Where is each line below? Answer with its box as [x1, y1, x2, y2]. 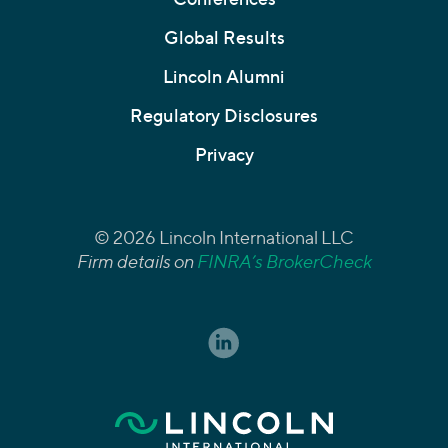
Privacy [194, 144, 254, 166]
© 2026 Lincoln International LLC [94, 227, 354, 249]
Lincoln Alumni [163, 66, 285, 88]
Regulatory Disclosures [130, 105, 318, 127]
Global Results [163, 27, 285, 49]
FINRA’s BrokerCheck [196, 251, 372, 273]
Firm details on [76, 251, 197, 273]
